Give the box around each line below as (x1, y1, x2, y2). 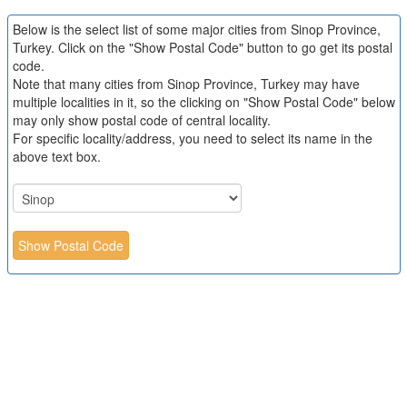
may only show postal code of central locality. (12, 111, 271, 129)
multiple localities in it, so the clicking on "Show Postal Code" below (12, 93, 395, 111)
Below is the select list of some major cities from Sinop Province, (12, 20, 381, 38)
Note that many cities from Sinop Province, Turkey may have (12, 74, 360, 93)
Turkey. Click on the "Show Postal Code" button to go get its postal (12, 38, 392, 56)
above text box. (12, 147, 101, 165)
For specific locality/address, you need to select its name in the (12, 129, 372, 147)
